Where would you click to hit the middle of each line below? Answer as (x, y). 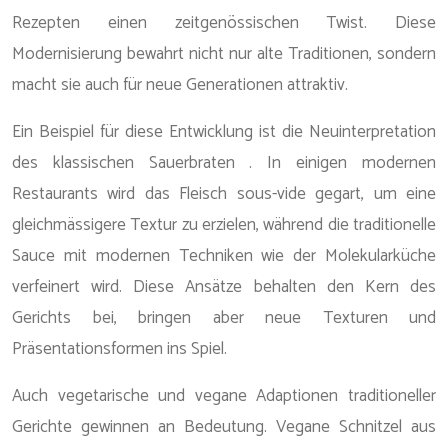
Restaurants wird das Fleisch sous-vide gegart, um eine (224, 194)
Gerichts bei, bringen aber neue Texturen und (224, 318)
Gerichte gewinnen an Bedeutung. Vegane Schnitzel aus (224, 427)
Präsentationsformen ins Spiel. (119, 349)
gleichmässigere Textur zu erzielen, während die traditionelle (224, 225)
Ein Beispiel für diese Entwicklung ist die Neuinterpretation (224, 132)
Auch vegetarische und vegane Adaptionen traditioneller (224, 396)
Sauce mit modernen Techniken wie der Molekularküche (224, 256)
